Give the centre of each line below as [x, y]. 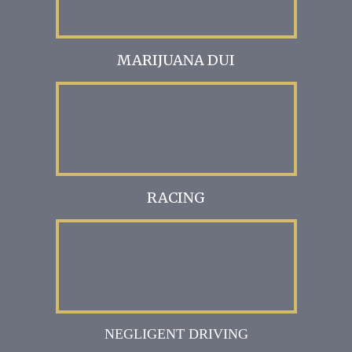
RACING [176, 198]
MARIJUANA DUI [176, 60]
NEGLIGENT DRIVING [176, 334]
